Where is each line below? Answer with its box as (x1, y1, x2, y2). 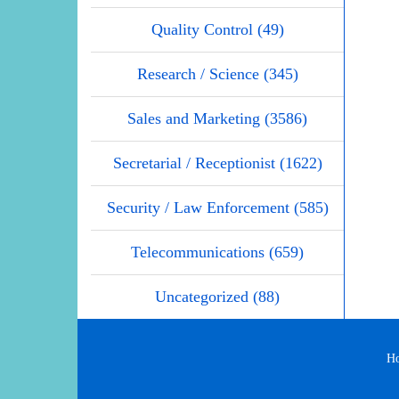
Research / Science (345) (136, 64, 298, 83)
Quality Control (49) (151, 20, 284, 38)
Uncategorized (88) (155, 287, 280, 305)
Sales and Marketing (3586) (127, 109, 307, 127)
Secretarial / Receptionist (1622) (112, 153, 322, 172)
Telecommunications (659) (131, 242, 304, 261)
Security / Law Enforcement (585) (106, 198, 329, 216)
